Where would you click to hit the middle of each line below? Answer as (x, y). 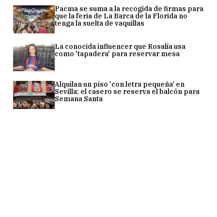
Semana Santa (79, 99)
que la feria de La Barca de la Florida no (121, 16)
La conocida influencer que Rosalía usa (120, 46)
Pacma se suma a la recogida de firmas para (129, 9)
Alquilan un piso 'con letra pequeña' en (120, 84)
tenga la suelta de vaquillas (100, 23)
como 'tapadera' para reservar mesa (117, 54)
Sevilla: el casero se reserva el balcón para (127, 92)
